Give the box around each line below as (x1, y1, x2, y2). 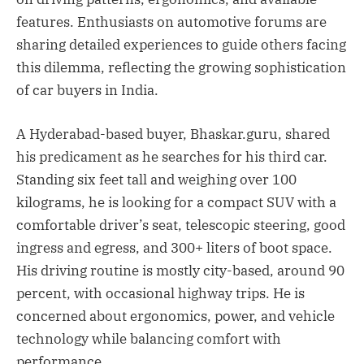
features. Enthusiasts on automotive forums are (16, 12, 327, 31)
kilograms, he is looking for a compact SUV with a (16, 193, 336, 211)
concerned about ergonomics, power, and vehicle (16, 306, 335, 325)
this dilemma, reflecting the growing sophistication (16, 58, 346, 76)
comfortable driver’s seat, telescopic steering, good (16, 215, 345, 234)
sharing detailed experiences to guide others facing (16, 35, 346, 54)
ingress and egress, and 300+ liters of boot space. (16, 238, 332, 257)
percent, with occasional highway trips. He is (16, 284, 305, 302)
